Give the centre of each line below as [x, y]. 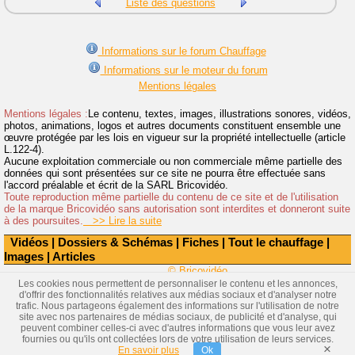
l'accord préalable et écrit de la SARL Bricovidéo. [116, 185]
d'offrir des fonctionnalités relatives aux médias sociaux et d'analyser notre [177, 295]
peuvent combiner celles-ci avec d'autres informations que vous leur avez [177, 328]
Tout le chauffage [276, 242]
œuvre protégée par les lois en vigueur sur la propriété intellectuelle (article [175, 137]
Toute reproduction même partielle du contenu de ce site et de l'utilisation [171, 197]
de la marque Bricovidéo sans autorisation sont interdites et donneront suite [177, 208]
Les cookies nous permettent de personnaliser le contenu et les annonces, [177, 284]
